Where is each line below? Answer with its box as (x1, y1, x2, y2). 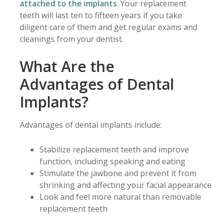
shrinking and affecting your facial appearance (39, 179, 212, 190)
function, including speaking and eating (39, 155, 185, 167)
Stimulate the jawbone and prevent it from (39, 167, 196, 179)
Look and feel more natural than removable (39, 191, 201, 202)
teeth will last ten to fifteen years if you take (20, 9, 182, 21)
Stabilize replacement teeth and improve (39, 144, 189, 155)
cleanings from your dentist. (20, 33, 123, 44)
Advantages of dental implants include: (20, 119, 162, 130)
